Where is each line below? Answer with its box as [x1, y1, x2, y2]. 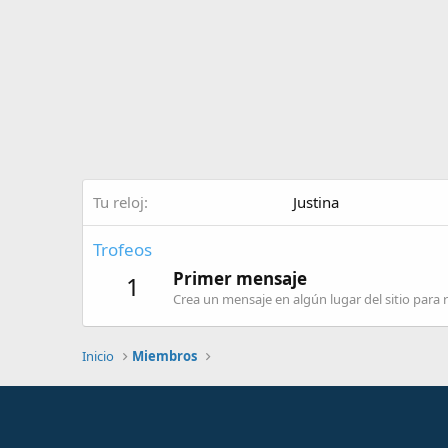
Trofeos [93, 238, 152, 261]
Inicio [82, 347, 114, 365]
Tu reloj [93, 192, 144, 212]
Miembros [132, 347, 198, 365]
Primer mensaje [173, 267, 307, 291]
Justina [293, 192, 339, 212]
